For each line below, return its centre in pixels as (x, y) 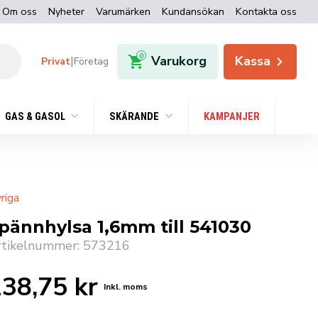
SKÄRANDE (136, 117)
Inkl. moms (126, 287)
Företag (92, 61)
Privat (56, 61)
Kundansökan (193, 11)
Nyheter (66, 11)
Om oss (20, 11)
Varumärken (123, 11)
